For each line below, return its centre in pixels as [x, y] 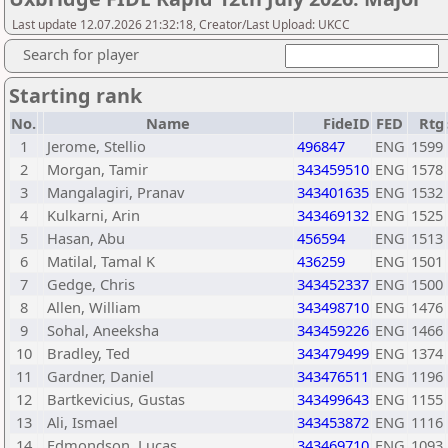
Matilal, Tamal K [101, 261]
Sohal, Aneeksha [103, 330]
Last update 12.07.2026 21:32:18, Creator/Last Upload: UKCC [181, 24]
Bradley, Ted [88, 353]
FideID [346, 123]
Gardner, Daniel [100, 376]
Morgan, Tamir [97, 169]
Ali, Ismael [82, 422]
